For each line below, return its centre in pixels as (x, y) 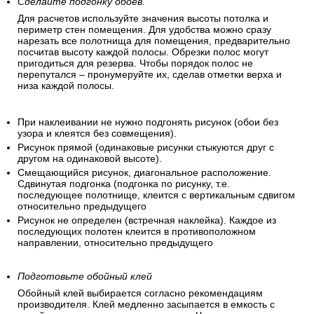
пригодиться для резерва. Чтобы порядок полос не (135, 63)
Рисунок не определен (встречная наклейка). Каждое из (147, 220)
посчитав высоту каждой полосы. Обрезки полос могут (143, 52)
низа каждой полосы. (66, 86)
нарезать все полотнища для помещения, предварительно (154, 41)
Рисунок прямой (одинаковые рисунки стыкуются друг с (146, 148)
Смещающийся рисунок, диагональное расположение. (144, 173)
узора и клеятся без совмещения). (97, 134)
